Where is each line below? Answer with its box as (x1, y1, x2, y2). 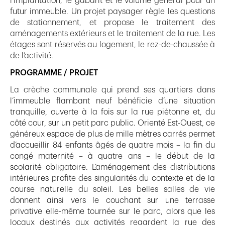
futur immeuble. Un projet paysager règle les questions (10, 8, 215, 16)
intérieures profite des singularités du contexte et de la (10, 174, 215, 183)
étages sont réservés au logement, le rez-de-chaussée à (10, 41, 215, 49)
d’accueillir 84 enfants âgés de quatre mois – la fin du (10, 141, 215, 150)
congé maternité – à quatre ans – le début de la (10, 152, 215, 161)
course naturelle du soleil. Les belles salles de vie (10, 185, 215, 194)
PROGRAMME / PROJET (10, 69, 98, 77)
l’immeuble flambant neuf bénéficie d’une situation (10, 97, 215, 105)
